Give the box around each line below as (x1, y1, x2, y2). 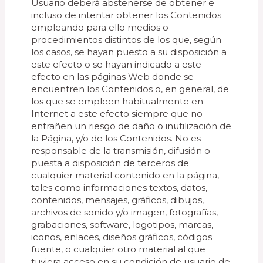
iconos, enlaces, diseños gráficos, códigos (31, 231, 213, 242)
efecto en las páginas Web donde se (31, 71, 194, 82)
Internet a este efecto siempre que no (31, 108, 203, 119)
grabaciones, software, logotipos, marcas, (31, 219, 214, 230)
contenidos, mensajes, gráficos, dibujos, (31, 194, 204, 205)
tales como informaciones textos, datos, (31, 182, 208, 193)
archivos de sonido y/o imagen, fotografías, (31, 207, 218, 218)
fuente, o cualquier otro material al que (31, 244, 206, 255)
